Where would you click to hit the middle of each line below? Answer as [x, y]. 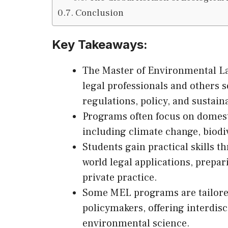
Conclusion [99, 12]
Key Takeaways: [100, 44]
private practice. [120, 177]
